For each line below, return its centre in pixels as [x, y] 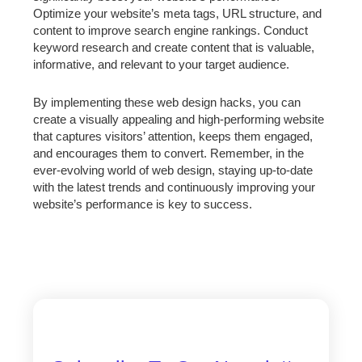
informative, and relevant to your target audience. [162, 65]
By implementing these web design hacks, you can [167, 103]
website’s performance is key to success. [143, 204]
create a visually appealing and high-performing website [179, 120]
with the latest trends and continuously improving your [175, 187]
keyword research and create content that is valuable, [174, 48]
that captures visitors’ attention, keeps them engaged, [173, 137]
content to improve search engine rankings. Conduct [171, 31]
